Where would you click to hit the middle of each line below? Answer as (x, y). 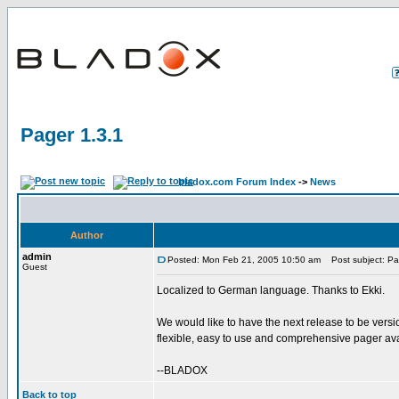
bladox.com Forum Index (237, 182)
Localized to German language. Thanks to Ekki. (271, 290)
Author (87, 235)
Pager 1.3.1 (72, 135)
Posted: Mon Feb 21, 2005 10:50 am (244, 260)
